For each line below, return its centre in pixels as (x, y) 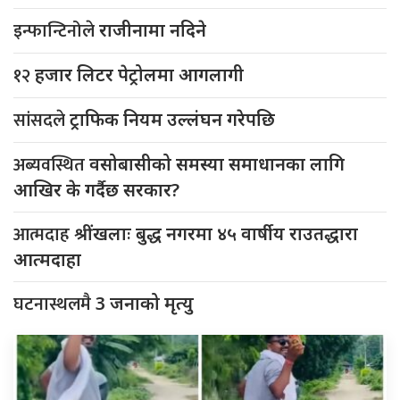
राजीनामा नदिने (153, 30)
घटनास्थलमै (54, 305)
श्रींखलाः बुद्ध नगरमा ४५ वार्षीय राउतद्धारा (216, 234)
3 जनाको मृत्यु (145, 304)
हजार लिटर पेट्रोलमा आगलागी (139, 75)
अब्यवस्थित (51, 166)
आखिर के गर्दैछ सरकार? (96, 190)
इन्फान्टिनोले (56, 32)
